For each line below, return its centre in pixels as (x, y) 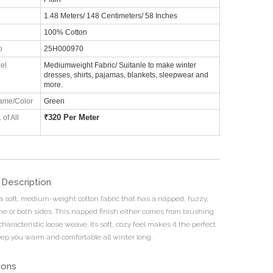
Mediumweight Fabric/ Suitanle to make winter (120, 65)
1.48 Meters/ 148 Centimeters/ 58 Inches (110, 16)
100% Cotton (65, 32)
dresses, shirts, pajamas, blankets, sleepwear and (126, 75)
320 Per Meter (73, 117)
